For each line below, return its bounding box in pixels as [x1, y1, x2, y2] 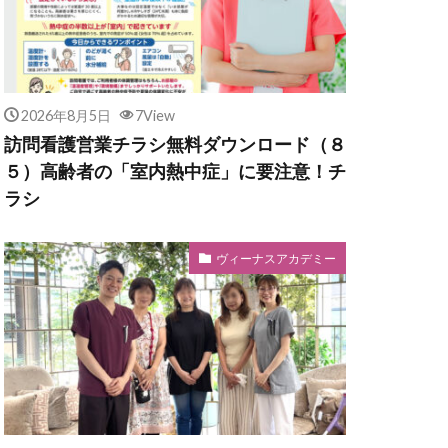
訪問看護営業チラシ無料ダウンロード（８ [4, 133, 346, 156]
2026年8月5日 [20, 107, 111, 125]
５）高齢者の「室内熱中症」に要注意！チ [4, 160, 346, 183]
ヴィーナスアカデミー [216, 250, 336, 266]
